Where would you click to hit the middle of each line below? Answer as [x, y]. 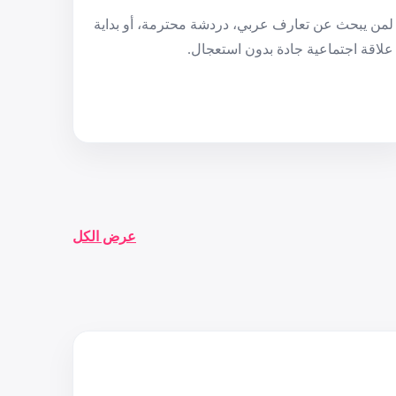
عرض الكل [104, 237]
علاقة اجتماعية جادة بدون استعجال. [290, 49]
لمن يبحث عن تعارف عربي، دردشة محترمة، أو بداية [243, 25]
